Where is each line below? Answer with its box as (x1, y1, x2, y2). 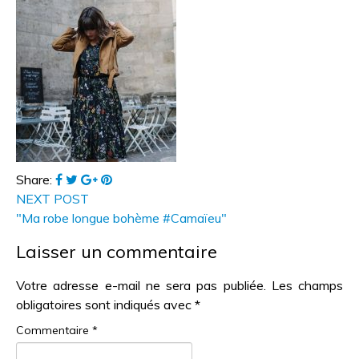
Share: (16, 171, 55, 188)
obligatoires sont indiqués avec (16, 296, 195, 313)
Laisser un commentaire (16, 240, 217, 263)
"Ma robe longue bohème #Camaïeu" (16, 209, 227, 226)
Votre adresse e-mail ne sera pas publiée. (16, 276, 266, 293)
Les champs (271, 276, 343, 293)
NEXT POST (16, 190, 89, 207)
